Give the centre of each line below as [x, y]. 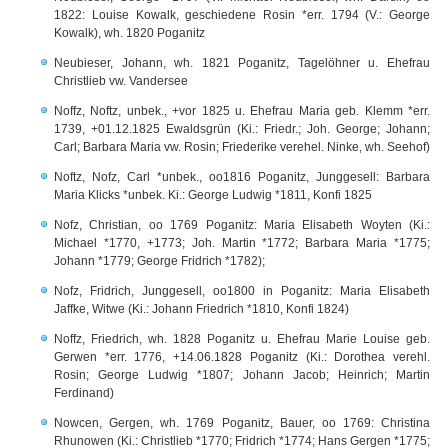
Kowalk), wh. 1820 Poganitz [129, 33]
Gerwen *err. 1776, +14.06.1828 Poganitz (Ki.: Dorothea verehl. [242, 357]
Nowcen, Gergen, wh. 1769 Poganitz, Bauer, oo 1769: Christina [242, 423]
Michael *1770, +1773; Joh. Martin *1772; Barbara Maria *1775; [242, 243]
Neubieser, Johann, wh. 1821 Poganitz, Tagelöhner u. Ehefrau [242, 63]
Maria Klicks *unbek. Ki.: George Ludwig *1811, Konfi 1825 [213, 195]
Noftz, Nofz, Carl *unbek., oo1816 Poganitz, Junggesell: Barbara [242, 177]
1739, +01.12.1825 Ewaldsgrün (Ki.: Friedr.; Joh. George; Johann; [242, 129]
